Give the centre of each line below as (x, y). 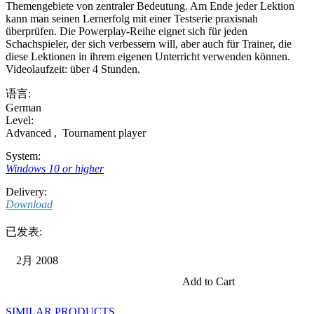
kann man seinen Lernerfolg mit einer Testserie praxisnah (132, 18)
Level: (20, 120)
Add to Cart (209, 281)
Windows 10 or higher (55, 168)
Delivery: (26, 191)
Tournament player (103, 132)
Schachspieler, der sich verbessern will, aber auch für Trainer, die (149, 43)
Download (29, 204)
